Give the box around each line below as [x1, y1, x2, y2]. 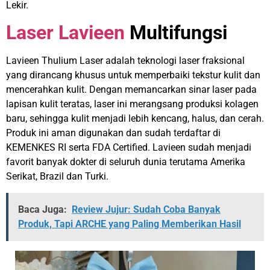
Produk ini [6, 127, 49, 139]
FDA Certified [92, 142, 148, 154]
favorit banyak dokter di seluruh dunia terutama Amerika [6, 156, 245, 168]
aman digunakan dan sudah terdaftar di [49, 127, 221, 139]
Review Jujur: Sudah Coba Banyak [72, 203, 221, 215]
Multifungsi [125, 21, 227, 45]
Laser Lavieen [6, 21, 125, 45]
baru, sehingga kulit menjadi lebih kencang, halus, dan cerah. [6, 113, 264, 125]
